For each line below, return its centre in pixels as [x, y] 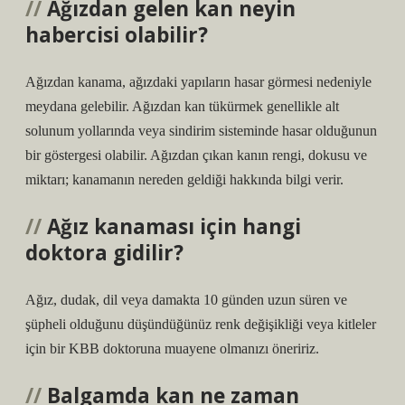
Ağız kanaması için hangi [174, 226]
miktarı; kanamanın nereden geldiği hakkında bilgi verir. [184, 179]
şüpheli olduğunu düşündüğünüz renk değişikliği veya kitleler [201, 324]
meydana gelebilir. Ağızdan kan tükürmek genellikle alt [182, 106]
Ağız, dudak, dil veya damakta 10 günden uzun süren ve [186, 300]
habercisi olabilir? [117, 35]
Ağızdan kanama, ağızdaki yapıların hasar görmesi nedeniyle [198, 82]
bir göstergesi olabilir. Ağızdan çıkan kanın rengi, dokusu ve [196, 155]
